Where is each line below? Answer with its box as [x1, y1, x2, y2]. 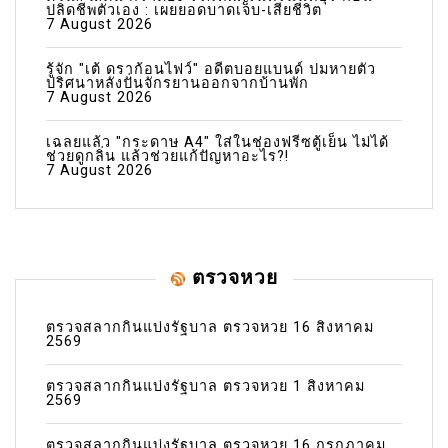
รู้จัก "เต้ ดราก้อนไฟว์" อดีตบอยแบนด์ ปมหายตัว [46, 60, 376, 78]
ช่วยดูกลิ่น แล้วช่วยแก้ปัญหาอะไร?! [46, 147, 289, 165]
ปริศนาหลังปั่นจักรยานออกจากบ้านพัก [46, 74, 309, 92]
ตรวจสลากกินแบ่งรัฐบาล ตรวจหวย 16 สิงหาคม [46, 318, 374, 336]
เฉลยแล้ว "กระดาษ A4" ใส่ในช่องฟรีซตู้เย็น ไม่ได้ [46, 133, 389, 151]
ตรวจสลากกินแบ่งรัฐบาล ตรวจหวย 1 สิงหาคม [46, 377, 365, 395]
